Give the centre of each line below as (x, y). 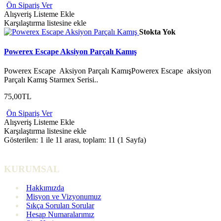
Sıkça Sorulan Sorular (60, 206)
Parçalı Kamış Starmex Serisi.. (51, 79)
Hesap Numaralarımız (60, 215)
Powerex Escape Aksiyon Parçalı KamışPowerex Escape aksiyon (108, 71)
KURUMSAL (32, 169)
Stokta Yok (157, 32)
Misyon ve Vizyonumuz (64, 197)
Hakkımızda (45, 188)
